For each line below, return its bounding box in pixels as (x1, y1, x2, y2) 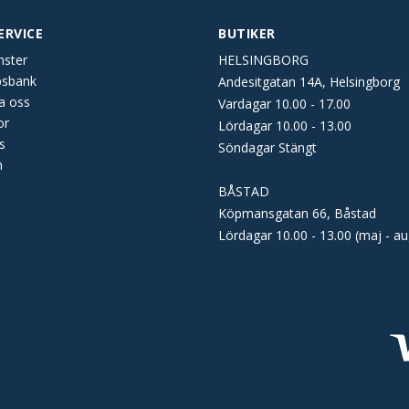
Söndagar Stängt (218, 139, 317, 156)
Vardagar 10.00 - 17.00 (218, 95, 351, 112)
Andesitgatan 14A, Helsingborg (218, 73, 400, 90)
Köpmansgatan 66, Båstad (218, 204, 376, 222)
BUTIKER (218, 25, 276, 42)
